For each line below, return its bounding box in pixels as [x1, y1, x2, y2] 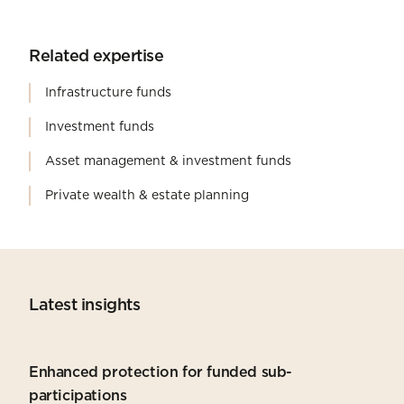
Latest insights [29, 295, 141, 315]
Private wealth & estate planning [45, 188, 249, 203]
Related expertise [29, 46, 164, 66]
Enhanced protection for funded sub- [29, 363, 293, 381]
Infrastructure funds [45, 85, 171, 100]
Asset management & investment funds [45, 153, 291, 169]
